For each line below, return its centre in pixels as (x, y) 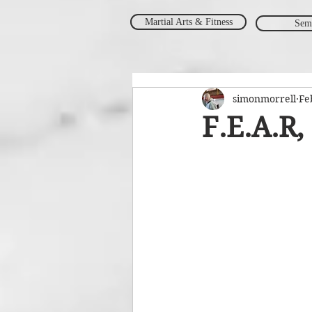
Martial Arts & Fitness (188, 22)
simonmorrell (264, 99)
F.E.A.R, (253, 127)
